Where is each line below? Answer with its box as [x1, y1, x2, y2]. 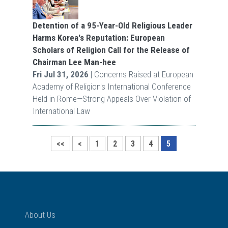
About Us [24, 210, 55, 220]
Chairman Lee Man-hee [32, 57, 116, 68]
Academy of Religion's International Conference [32, 81, 191, 92]
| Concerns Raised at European [88, 69, 193, 80]
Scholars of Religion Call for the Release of [32, 45, 190, 55]
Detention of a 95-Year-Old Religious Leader [32, 20, 192, 31]
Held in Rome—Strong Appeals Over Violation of [32, 94, 191, 104]
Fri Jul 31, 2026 [32, 69, 89, 80]
